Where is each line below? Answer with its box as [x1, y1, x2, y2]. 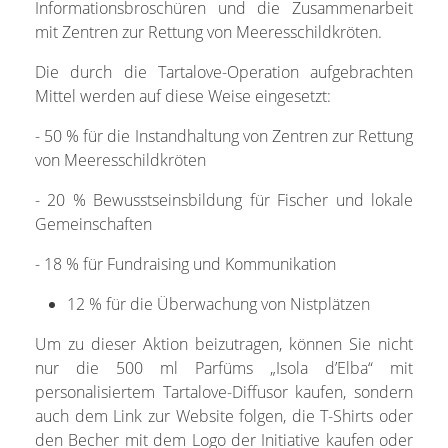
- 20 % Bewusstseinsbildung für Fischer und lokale [34, 188, 414, 211]
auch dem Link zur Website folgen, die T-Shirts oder [34, 404, 414, 427]
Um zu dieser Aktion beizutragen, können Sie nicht [34, 332, 414, 355]
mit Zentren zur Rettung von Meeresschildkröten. [34, 20, 382, 43]
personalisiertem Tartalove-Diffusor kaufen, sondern [34, 380, 414, 403]
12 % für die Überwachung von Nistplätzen [66, 292, 370, 315]
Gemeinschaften [34, 212, 152, 235]
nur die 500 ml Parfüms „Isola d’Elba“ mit [34, 356, 414, 379]
